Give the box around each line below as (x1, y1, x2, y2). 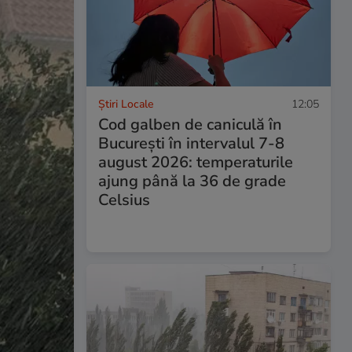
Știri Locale (97, 97, 153, 112)
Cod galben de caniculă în (97, 114, 282, 136)
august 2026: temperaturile (97, 152, 293, 174)
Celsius (97, 189, 150, 211)
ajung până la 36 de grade (97, 170, 286, 192)
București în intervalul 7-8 (97, 133, 284, 155)
